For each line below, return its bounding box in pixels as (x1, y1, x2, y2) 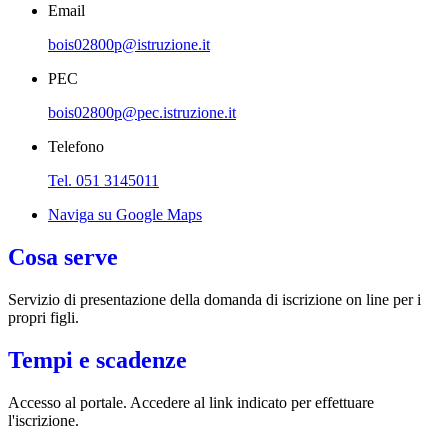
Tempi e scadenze (8, 346, 187, 373)
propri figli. (8, 308, 79, 326)
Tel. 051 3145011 (48, 171, 159, 189)
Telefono (48, 137, 104, 155)
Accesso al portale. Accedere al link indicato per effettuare (8, 393, 374, 411)
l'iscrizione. (8, 411, 79, 429)
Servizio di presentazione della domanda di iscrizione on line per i (8, 290, 421, 308)
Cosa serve (8, 243, 118, 270)
